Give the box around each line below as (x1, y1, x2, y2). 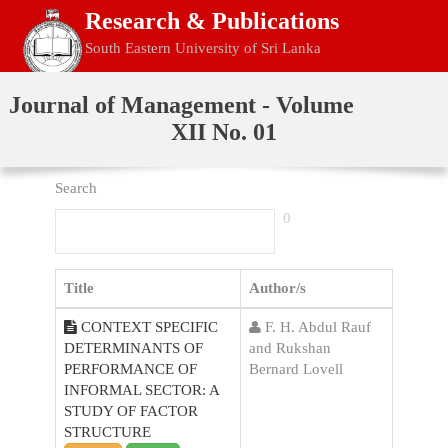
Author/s (249, 280, 306, 296)
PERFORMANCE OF (64, 361, 197, 377)
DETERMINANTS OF (64, 340, 203, 356)
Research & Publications (85, 8, 339, 34)
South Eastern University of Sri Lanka (85, 40, 321, 56)
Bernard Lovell (249, 361, 343, 377)
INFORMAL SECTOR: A (64, 382, 219, 398)
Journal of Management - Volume (8, 92, 354, 118)
